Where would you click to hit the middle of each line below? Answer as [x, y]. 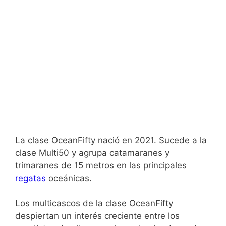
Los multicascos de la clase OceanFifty [94, 204]
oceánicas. [69, 178]
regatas [31, 178]
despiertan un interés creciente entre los [97, 216]
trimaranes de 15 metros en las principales [101, 165]
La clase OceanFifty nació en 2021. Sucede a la [111, 140]
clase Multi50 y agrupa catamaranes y [92, 153]
